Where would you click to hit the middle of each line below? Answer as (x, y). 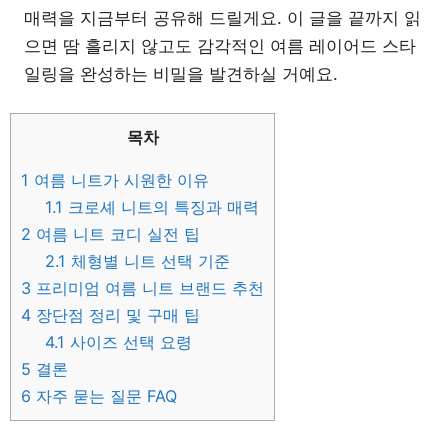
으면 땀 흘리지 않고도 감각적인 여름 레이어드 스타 (220, 45)
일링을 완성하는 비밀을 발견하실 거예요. (181, 73)
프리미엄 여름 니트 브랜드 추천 (147, 288)
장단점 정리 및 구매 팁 (115, 315)
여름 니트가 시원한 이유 (119, 180)
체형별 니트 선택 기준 (148, 261)
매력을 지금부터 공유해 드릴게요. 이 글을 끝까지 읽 (222, 17)
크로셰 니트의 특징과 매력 (161, 207)
